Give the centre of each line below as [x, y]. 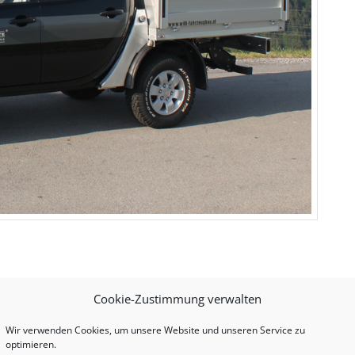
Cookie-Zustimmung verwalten [177, 298]
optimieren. [31, 344]
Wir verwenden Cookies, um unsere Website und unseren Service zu [155, 329]
